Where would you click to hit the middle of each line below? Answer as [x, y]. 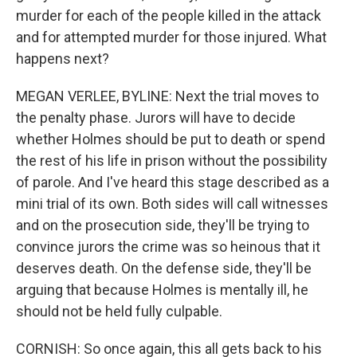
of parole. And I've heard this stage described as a [173, 182]
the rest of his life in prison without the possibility [172, 161]
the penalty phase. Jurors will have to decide [156, 118]
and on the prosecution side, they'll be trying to [163, 225]
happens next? [63, 59]
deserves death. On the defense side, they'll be [164, 268]
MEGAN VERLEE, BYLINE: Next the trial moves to [167, 96]
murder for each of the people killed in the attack [169, 16]
